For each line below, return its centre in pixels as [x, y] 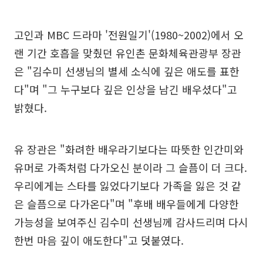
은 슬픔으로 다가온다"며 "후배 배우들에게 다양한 [127, 204]
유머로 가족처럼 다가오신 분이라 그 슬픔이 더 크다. [131, 167]
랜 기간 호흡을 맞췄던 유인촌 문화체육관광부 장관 [128, 53]
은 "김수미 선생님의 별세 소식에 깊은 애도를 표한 [127, 71]
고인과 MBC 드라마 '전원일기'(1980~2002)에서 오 [129, 35]
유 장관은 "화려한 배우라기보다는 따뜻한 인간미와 [129, 149]
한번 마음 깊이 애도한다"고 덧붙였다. [99, 240]
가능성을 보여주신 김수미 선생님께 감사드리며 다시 [131, 222]
